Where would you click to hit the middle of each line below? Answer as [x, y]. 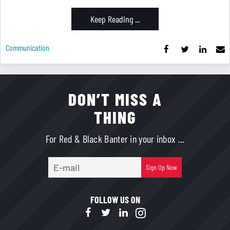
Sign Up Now [162, 167]
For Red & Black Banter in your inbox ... [115, 139]
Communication [27, 47]
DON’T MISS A [115, 99]
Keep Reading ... [115, 19]
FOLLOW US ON [115, 200]
